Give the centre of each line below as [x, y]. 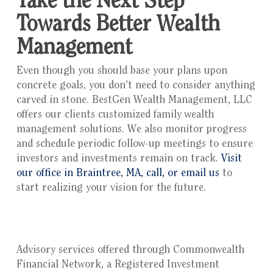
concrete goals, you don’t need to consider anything [136, 86]
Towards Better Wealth [118, 25]
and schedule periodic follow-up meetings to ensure [134, 144]
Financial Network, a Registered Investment [118, 265]
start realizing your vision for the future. [111, 188]
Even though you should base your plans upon [122, 71]
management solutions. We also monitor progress [131, 130]
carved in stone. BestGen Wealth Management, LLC [134, 101]
